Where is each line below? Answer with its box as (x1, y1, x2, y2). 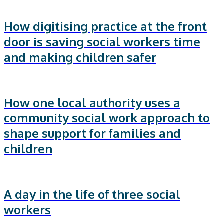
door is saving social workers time (4, 34, 200, 50)
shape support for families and (4, 125, 181, 141)
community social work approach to (4, 110, 210, 126)
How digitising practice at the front (4, 18, 207, 34)
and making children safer (4, 49, 156, 65)
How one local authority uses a (4, 95, 180, 111)
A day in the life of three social (4, 186, 180, 202)
